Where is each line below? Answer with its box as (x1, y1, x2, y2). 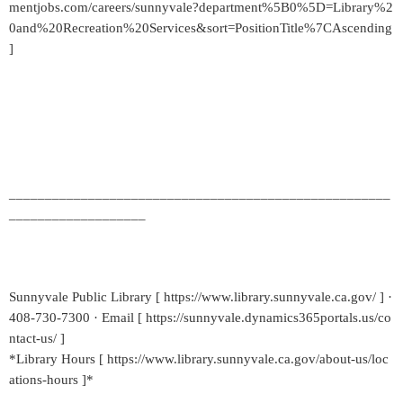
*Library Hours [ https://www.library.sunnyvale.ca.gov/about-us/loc (9, 352, 389, 366)
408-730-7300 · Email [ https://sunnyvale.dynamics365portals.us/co (9, 310, 391, 325)
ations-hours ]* (9, 372, 94, 387)
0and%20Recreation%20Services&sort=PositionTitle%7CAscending (9, 21, 392, 35)
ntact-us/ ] (9, 331, 65, 345)
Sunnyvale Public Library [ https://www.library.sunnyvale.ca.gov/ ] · (9, 290, 392, 304)
